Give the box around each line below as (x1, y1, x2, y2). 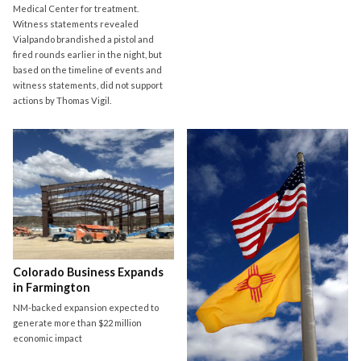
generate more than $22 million (13, 317, 142, 329)
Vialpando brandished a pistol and (13, 33, 154, 44)
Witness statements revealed (13, 18, 139, 29)
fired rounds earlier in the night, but (13, 48, 162, 60)
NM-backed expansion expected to (13, 302, 159, 313)
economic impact (13, 333, 82, 344)
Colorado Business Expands (13, 265, 164, 280)
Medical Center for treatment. (13, 2, 139, 14)
